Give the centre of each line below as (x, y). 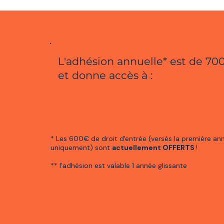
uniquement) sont (81, 147)
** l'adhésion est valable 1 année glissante (119, 165)
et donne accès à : (107, 75)
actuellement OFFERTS (154, 147)
